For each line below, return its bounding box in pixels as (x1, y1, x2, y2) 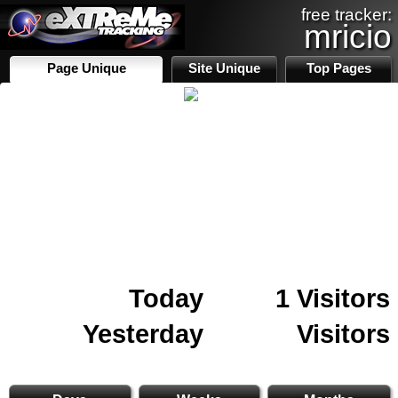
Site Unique (188, 61, 261, 76)
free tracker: (301, 5, 392, 24)
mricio (304, 18, 392, 55)
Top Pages (306, 61, 371, 76)
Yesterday (83, 319, 203, 348)
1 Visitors (275, 283, 390, 313)
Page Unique (46, 61, 126, 76)
